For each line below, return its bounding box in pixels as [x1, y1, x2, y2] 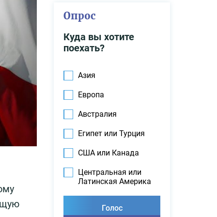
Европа [78, 90, 104, 99]
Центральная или [78, 168, 141, 177]
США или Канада [78, 148, 139, 157]
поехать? [63, 42, 105, 54]
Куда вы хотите [63, 31, 134, 43]
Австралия [78, 109, 117, 119]
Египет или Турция [78, 129, 145, 138]
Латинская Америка [78, 177, 151, 186]
